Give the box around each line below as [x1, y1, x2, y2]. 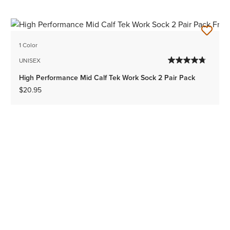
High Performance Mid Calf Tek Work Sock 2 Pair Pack [19, 72, 196, 84]
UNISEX [19, 56, 41, 66]
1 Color [19, 41, 38, 50]
